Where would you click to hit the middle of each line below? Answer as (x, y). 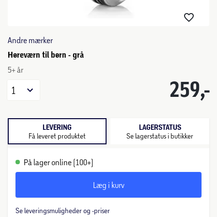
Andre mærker (30, 40)
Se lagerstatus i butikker (160, 136)
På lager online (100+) (59, 162)
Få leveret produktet (57, 136)
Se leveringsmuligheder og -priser (63, 210)
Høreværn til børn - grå (46, 55)
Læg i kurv (108, 185)
